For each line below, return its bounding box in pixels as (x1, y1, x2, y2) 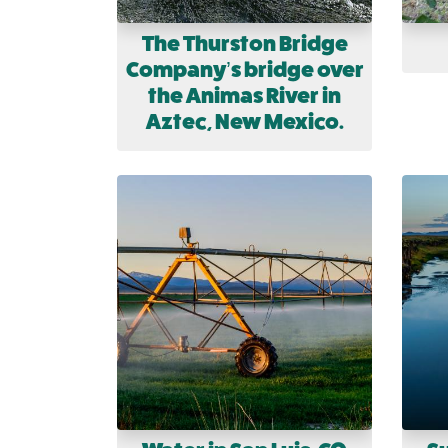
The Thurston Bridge (141, 31, 348, 57)
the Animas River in (148, 83, 341, 109)
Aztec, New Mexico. (145, 109, 344, 135)
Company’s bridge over (125, 57, 364, 83)
